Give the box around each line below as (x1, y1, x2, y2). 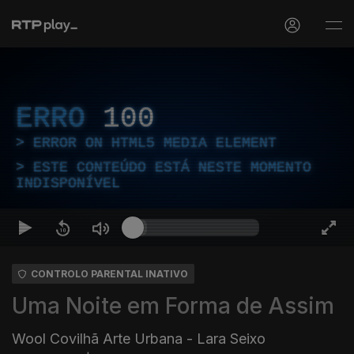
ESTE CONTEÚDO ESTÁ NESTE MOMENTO (33, 160, 311, 175)
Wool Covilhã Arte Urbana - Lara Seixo (12, 330, 265, 347)
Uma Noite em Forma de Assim (12, 292, 334, 319)
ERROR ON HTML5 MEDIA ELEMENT (33, 135, 277, 151)
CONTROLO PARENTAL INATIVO (31, 268, 188, 280)
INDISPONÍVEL (16, 175, 120, 191)
